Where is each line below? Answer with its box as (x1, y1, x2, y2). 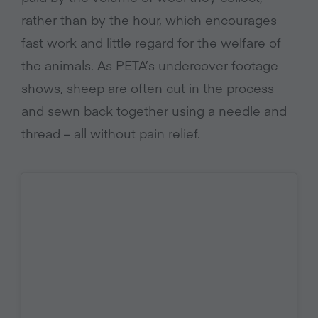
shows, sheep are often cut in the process (21, 79, 274, 97)
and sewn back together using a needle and (21, 102, 287, 120)
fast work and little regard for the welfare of (21, 33, 281, 52)
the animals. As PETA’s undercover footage (21, 56, 278, 75)
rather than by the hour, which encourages (21, 11, 277, 29)
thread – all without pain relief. (21, 124, 200, 143)
